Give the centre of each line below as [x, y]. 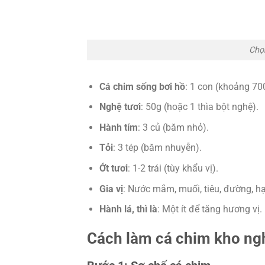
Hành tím [118, 127]
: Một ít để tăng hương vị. [209, 209]
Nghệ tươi [120, 107]
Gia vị [111, 189]
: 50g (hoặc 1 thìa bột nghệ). [199, 107]
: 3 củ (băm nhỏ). [173, 127]
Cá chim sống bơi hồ [142, 86]
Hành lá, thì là [128, 209]
